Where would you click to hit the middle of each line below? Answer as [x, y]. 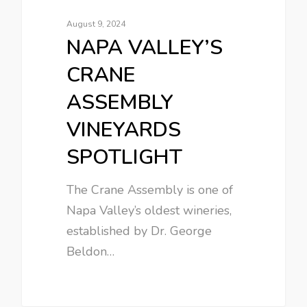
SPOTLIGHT [125, 157]
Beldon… [91, 251]
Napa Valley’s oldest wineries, [149, 210]
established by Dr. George [139, 231]
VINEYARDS [124, 130]
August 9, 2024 [96, 24]
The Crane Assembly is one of [150, 190]
